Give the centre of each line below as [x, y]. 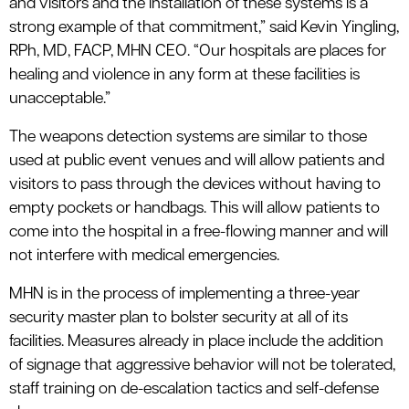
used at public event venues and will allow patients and [197, 162]
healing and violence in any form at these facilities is [184, 76]
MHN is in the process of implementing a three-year [184, 295]
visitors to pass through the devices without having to [195, 185]
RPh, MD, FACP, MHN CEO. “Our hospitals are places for [198, 52]
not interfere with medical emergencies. [144, 257]
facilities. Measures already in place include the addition [196, 342]
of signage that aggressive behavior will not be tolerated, [202, 366]
